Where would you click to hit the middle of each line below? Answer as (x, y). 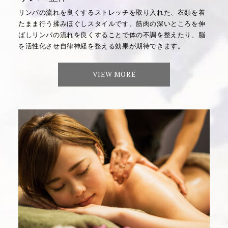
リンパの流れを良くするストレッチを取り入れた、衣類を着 (112, 12)
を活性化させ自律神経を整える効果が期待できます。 (101, 46)
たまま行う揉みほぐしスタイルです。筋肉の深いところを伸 (112, 23)
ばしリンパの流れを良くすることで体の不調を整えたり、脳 (112, 35)
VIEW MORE (114, 75)
